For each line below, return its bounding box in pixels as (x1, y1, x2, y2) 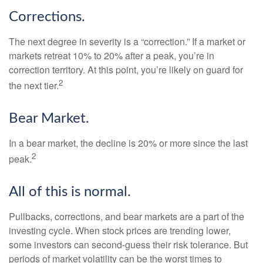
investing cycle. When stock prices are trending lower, (9, 224, 231, 238)
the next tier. (9, 78, 59, 92)
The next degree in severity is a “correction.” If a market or (9, 34, 245, 48)
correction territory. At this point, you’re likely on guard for (9, 62, 243, 76)
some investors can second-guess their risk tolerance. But (9, 238, 248, 252)
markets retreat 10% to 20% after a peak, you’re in (9, 48, 214, 62)
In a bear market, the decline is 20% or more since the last (9, 136, 248, 150)
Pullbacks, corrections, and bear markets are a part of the (9, 210, 244, 224)
